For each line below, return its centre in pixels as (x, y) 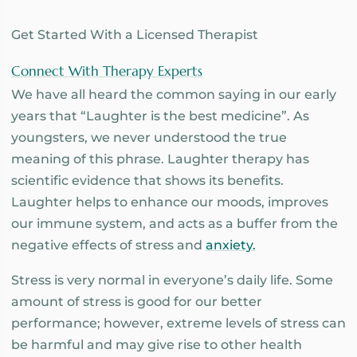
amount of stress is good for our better (137, 302)
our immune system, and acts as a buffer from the (175, 223)
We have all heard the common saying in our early (174, 94)
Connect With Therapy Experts (107, 71)
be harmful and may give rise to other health (157, 345)
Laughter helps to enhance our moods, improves (170, 202)
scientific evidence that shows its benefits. (147, 180)
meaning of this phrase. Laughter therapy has (160, 159)
